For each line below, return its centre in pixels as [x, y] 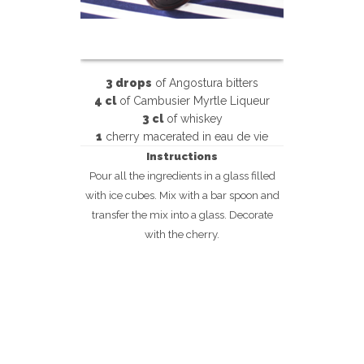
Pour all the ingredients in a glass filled [182, 175]
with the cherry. [182, 234]
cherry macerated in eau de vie [185, 136]
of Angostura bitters [205, 83]
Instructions [182, 156]
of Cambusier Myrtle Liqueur [193, 101]
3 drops [129, 83]
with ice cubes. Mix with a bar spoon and [182, 195]
